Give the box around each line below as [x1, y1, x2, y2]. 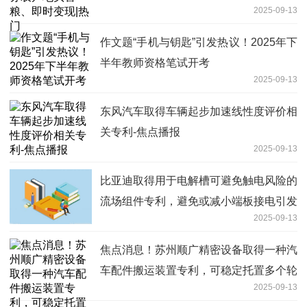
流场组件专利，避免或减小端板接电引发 [100, 195, 297, 208]
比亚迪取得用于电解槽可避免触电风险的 [100, 175, 297, 187]
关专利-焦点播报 [100, 126, 180, 138]
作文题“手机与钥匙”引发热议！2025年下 [100, 36, 297, 49]
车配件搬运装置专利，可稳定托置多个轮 [100, 265, 297, 277]
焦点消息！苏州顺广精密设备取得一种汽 [100, 244, 297, 256]
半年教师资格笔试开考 [100, 57, 210, 69]
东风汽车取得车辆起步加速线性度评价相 [100, 106, 297, 118]
